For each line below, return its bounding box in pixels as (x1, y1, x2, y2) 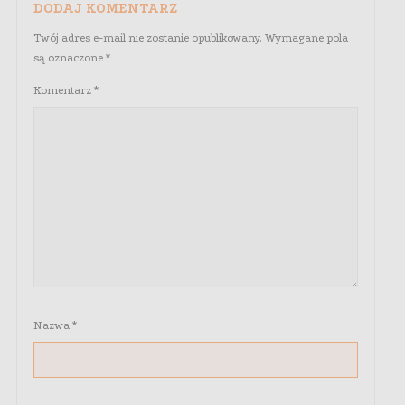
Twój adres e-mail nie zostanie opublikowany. (33, 32, 262, 45)
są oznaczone (33, 52, 106, 65)
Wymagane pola (265, 32, 348, 45)
